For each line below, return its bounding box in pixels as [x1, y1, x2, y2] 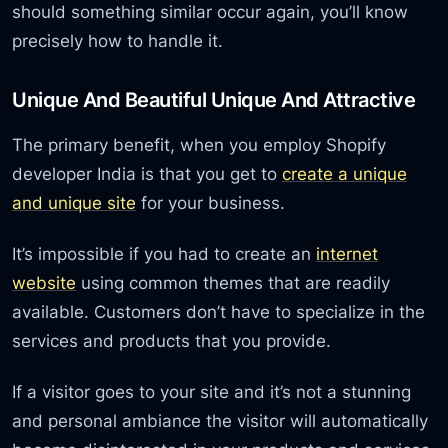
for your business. [136, 191, 286, 213]
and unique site [12, 191, 137, 213]
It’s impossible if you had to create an [12, 243, 317, 265]
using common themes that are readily [76, 272, 391, 294]
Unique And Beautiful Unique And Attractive [12, 87, 416, 113]
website [12, 272, 77, 294]
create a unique [282, 162, 408, 184]
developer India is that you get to [12, 162, 283, 184]
